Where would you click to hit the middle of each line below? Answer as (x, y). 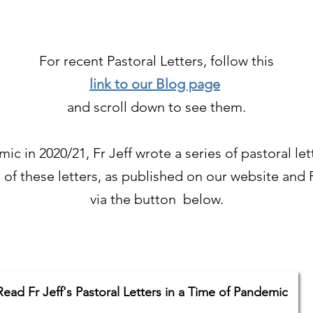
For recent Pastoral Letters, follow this (156, 61)
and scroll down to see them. (156, 107)
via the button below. (156, 199)
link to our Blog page (155, 84)
